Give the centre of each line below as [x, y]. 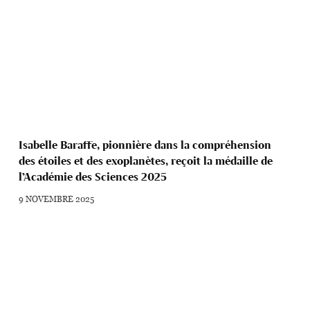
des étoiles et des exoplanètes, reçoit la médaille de [146, 161]
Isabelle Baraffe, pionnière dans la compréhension [145, 145]
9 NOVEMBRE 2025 [57, 199]
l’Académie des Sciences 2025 [93, 177]
